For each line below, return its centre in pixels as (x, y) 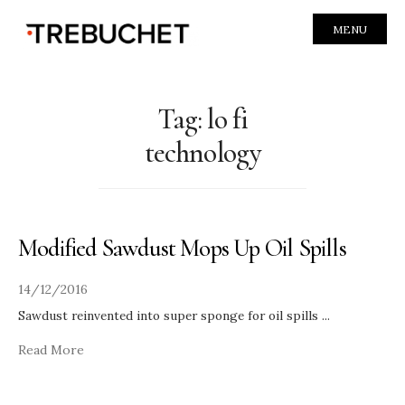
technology (202, 152)
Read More (51, 349)
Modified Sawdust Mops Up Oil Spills (182, 248)
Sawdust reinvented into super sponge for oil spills (170, 315)
